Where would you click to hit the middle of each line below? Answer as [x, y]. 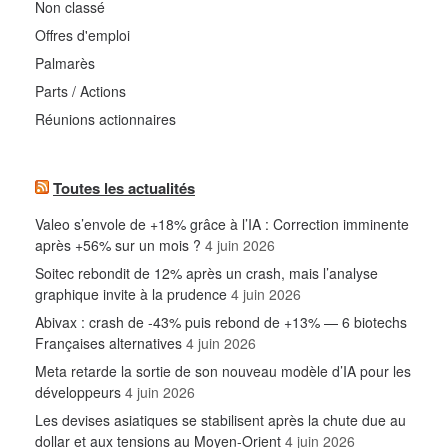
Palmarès [65, 62]
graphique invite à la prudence [131, 293]
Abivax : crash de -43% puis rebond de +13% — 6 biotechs [221, 321]
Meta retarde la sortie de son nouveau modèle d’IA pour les [223, 370]
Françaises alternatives [108, 342]
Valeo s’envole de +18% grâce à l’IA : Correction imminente [222, 223]
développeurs [78, 391]
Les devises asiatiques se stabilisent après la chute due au [220, 419]
